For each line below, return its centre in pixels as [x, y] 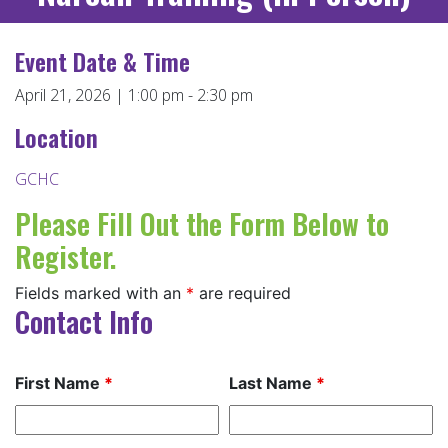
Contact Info [84, 321]
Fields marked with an [100, 292]
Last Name [273, 382]
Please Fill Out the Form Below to [202, 223]
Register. [65, 256]
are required [242, 292]
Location [56, 136]
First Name [59, 382]
